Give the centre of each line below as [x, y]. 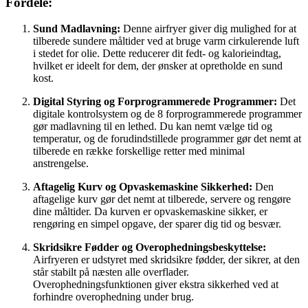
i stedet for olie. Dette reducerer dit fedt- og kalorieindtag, [157, 54]
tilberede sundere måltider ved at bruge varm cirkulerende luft [166, 41]
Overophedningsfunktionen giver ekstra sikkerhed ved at [156, 285]
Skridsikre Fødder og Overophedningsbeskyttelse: [150, 247]
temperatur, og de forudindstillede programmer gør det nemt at [167, 139]
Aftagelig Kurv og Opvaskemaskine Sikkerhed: [143, 187]
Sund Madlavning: [77, 29]
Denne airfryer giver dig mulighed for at [208, 29]
